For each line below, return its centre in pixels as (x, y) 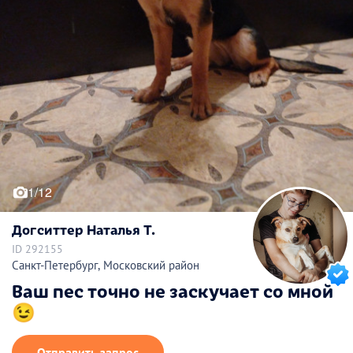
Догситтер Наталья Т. (84, 229)
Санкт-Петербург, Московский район (106, 266)
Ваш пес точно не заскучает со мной (173, 290)
